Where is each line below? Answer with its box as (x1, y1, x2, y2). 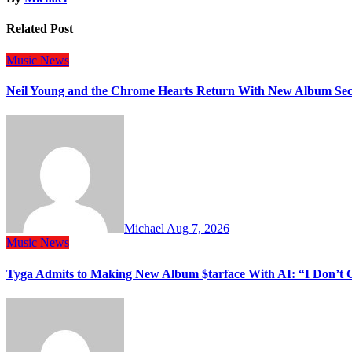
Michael (124, 222, 167, 236)
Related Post (6, 22, 73, 36)
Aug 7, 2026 (167, 222, 229, 236)
